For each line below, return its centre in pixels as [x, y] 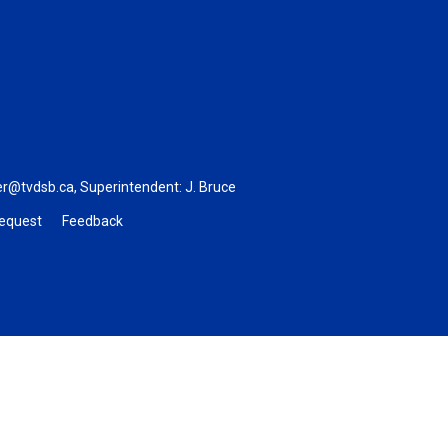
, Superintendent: [129, 186]
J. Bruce [210, 186]
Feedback [92, 220]
